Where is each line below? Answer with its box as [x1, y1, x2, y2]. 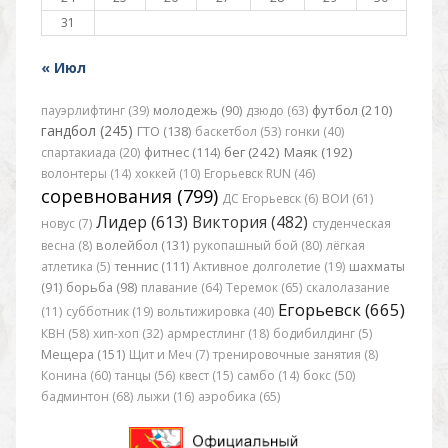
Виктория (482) [191, 211, 308, 234]
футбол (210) [311, 101, 393, 120]
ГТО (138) [136, 123, 191, 141]
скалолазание [305, 279, 390, 297]
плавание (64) [140, 279, 222, 297]
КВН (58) [40, 325, 89, 343]
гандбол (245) [40, 121, 133, 141]
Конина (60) [40, 367, 111, 385]
